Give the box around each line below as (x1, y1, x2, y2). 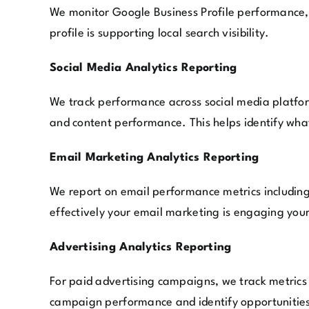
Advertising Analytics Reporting (50, 241, 232, 253)
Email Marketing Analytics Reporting (50, 151, 259, 163)
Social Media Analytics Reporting (50, 61, 237, 74)
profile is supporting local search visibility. (50, 27, 270, 39)
